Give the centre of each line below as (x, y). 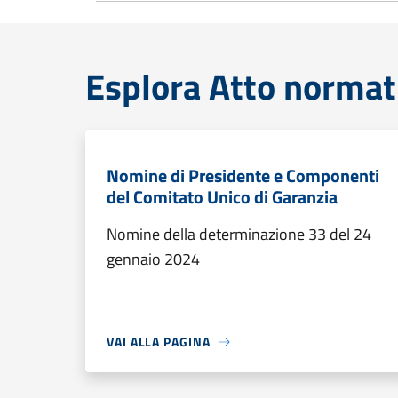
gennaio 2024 (153, 259)
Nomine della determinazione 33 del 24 (239, 234)
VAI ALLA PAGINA (159, 342)
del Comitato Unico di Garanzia (222, 197)
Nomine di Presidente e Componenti (243, 175)
